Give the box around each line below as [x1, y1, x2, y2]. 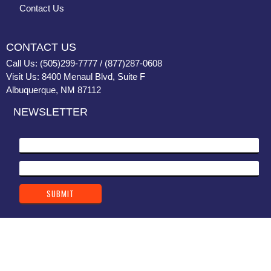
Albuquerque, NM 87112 [6, 84, 101, 95]
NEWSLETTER [13, 105, 88, 118]
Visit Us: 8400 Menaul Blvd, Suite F [6, 71, 145, 82]
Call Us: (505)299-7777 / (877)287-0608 [6, 57, 162, 68]
